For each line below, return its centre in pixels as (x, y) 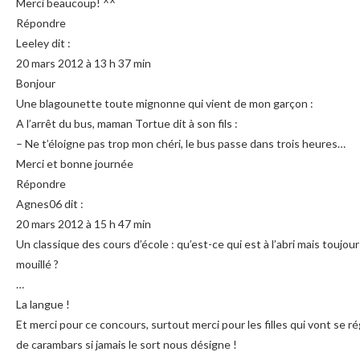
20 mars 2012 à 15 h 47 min (84, 223)
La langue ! (43, 304)
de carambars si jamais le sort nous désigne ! (127, 344)
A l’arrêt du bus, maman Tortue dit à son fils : (127, 123)
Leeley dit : (43, 43)
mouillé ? (37, 264)
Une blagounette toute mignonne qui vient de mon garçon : (165, 103)
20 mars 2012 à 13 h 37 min (84, 63)
